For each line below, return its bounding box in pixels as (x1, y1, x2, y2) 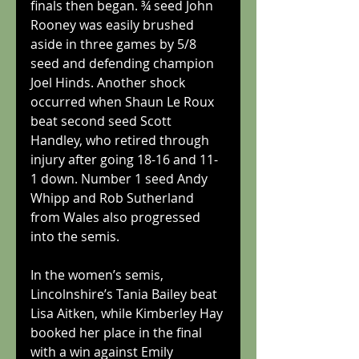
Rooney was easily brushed (30, 16, 197, 34)
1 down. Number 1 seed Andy (30, 170, 211, 188)
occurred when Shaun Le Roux (30, 93, 217, 111)
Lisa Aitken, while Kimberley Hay (30, 305, 226, 322)
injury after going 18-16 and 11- (30, 151, 218, 168)
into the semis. (30, 228, 119, 245)
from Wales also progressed (30, 208, 204, 226)
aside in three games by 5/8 (30, 35, 200, 53)
